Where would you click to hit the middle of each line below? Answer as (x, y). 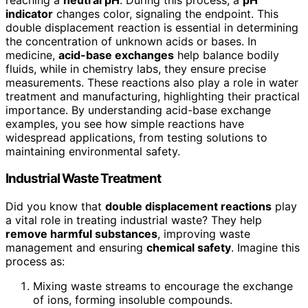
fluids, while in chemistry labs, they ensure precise (136, 68)
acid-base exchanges (116, 55)
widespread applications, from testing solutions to (136, 137)
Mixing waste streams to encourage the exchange (163, 286)
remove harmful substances (81, 234)
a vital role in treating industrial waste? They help (134, 220)
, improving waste (204, 234)
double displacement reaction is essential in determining (152, 27)
